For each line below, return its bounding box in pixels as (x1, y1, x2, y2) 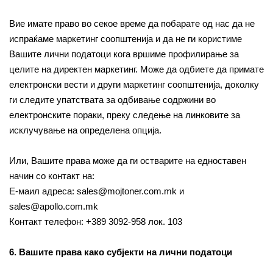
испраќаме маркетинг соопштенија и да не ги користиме (9, 34, 242, 44)
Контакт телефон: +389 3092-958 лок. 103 (9, 216, 182, 227)
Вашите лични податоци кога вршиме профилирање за (9, 49, 239, 59)
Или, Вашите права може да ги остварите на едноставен (9, 155, 246, 166)
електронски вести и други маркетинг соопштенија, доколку (9, 79, 259, 90)
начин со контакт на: (9, 171, 94, 181)
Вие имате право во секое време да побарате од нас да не (9, 18, 255, 29)
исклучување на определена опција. (9, 125, 161, 135)
